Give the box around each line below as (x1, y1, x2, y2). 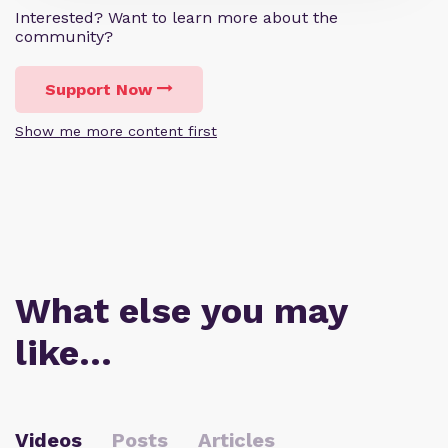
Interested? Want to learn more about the (15, 8, 338, 28)
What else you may (15, 290, 347, 333)
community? (15, 27, 113, 47)
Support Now (45, 80, 152, 100)
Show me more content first (15, 123, 217, 140)
